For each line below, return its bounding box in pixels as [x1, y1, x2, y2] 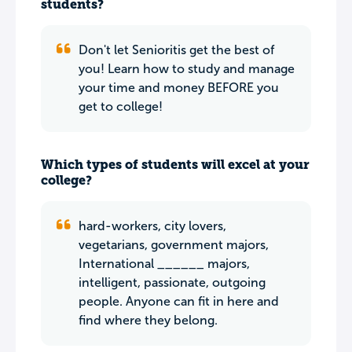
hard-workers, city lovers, [79, 219, 226, 233]
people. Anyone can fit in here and [79, 295, 279, 308]
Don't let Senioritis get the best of [79, 43, 274, 57]
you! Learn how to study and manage [79, 62, 295, 75]
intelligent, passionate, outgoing [79, 276, 266, 289]
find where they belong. [79, 313, 218, 327]
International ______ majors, [79, 257, 250, 270]
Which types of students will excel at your [41, 157, 310, 172]
